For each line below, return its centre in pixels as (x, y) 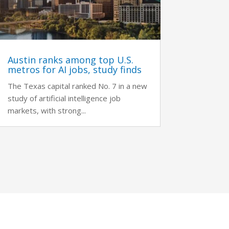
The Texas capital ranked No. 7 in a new (77, 86)
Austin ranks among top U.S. (70, 60)
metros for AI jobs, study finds (74, 69)
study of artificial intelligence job (64, 98)
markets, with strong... (47, 110)
